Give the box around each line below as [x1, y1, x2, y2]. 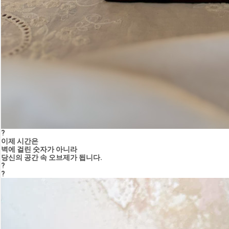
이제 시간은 [1, 137, 38, 145]
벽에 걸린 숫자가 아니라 [1, 145, 77, 153]
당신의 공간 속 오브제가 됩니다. [1, 153, 102, 162]
